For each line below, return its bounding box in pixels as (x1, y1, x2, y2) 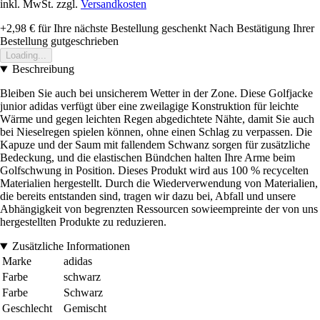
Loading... (6, 50, 46, 61)
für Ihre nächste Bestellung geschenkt (35, 22, 206, 35)
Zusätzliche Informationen (11, 240, 130, 253)
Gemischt (64, 302, 106, 315)
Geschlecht (2, 302, 52, 315)
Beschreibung (11, 63, 74, 76)
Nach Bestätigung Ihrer (209, 22, 314, 35)
